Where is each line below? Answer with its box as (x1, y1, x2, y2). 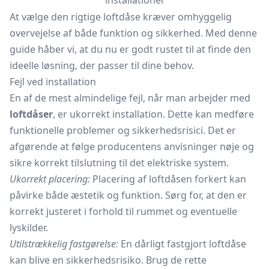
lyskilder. (10, 221, 48, 234)
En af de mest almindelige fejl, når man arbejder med (10, 91, 250, 104)
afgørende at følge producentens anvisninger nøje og (10, 140, 254, 153)
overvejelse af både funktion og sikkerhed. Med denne (10, 26, 257, 40)
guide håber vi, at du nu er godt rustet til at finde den (10, 43, 251, 56)
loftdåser (10, 107, 53, 121)
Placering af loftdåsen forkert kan (90, 172, 246, 186)
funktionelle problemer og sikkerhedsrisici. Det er (10, 124, 236, 137)
